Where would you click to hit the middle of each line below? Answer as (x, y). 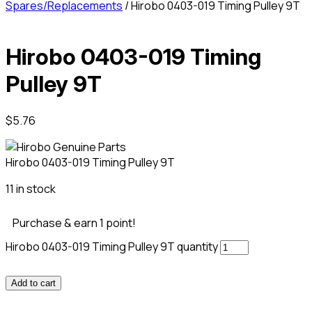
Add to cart (33, 283)
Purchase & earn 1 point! (74, 223)
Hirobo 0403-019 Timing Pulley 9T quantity (112, 246)
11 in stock (31, 188)
